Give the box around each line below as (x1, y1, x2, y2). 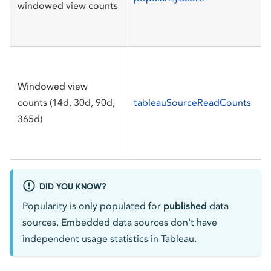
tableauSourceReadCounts (134, 96, 251, 108)
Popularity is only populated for (22, 200, 163, 212)
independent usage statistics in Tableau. (22, 232, 197, 244)
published (163, 200, 207, 212)
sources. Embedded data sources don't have (22, 216, 217, 228)
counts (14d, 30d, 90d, (18, 96, 115, 108)
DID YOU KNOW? (39, 181, 106, 192)
